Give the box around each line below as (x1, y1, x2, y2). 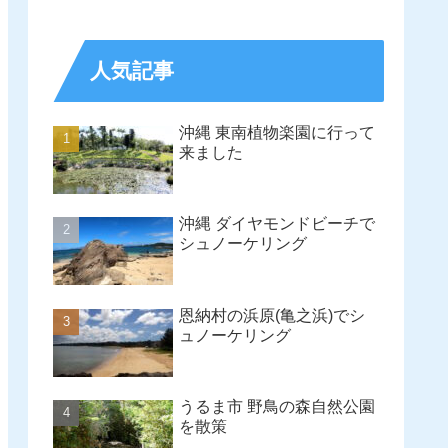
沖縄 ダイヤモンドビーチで (179, 215, 375, 233)
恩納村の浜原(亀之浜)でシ (179, 306, 365, 324)
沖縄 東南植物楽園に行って (179, 123, 375, 141)
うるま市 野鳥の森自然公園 (179, 398, 375, 416)
